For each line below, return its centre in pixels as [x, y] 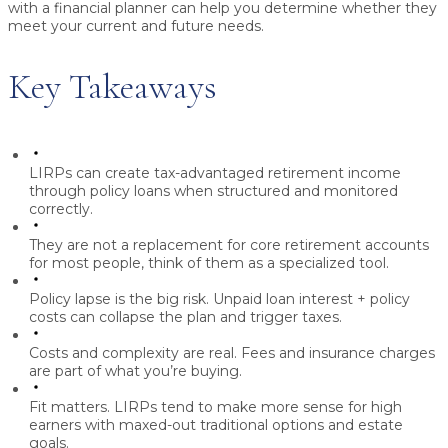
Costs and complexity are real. [133, 353]
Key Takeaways [112, 87]
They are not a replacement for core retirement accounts [229, 245]
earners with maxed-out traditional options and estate [216, 425]
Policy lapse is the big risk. [119, 299]
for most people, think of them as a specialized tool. [209, 263]
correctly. [61, 209]
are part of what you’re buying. [135, 371]
